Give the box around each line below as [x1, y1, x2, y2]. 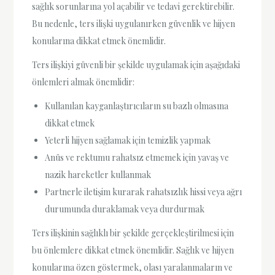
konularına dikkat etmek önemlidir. [32, 34, 166, 47]
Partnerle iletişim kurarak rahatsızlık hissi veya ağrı [45, 186, 242, 198]
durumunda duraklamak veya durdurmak [45, 203, 205, 215]
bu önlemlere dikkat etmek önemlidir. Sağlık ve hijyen [32, 244, 234, 257]
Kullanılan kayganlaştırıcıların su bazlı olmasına [45, 100, 229, 112]
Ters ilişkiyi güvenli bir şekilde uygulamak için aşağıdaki [32, 58, 241, 71]
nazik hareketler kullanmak [45, 169, 152, 181]
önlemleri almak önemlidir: [32, 76, 135, 88]
